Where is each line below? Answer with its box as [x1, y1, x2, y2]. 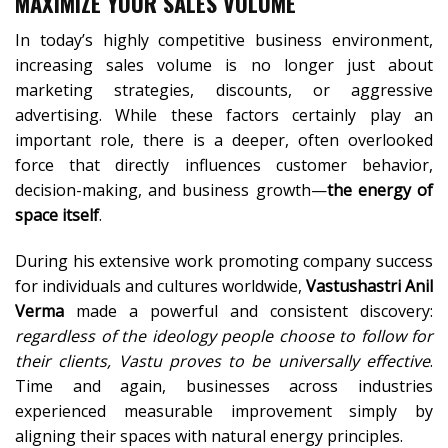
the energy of [326, 178, 434, 201]
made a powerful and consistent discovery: [64, 299, 433, 322]
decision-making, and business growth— [15, 178, 327, 201]
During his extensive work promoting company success [15, 249, 433, 272]
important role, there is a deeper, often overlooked [15, 128, 433, 151]
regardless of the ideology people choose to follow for [15, 324, 433, 347]
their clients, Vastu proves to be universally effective [15, 349, 430, 372]
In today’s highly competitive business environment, [15, 28, 433, 51]
